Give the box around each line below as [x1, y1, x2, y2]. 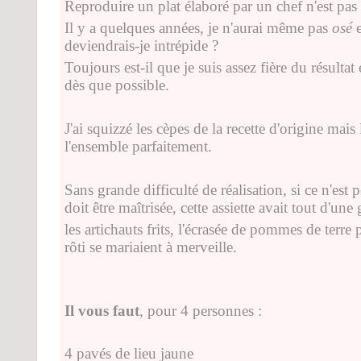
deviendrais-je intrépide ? [64, 36, 218, 54]
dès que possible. [64, 76, 169, 93]
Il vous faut [64, 301, 139, 319]
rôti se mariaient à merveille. [64, 238, 237, 255]
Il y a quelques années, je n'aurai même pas [64, 19, 332, 36]
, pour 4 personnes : [139, 301, 262, 319]
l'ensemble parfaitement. [64, 137, 212, 155]
